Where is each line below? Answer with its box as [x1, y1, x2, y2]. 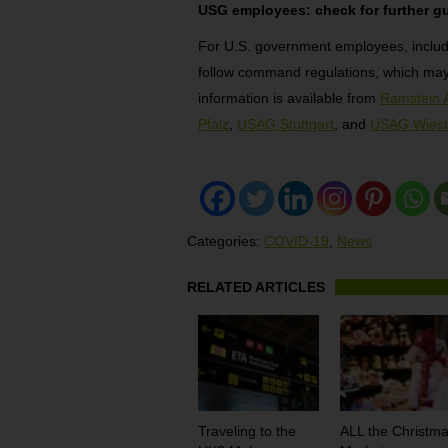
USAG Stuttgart [237, 116, 335, 133]
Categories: [187, 233, 264, 250]
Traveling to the [197, 423, 296, 440]
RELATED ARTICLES [187, 279, 325, 296]
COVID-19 [264, 233, 329, 250]
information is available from [198, 90, 381, 107]
